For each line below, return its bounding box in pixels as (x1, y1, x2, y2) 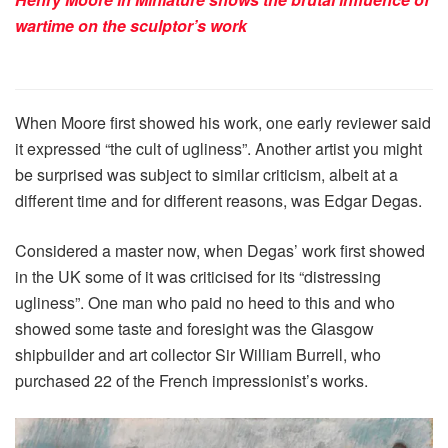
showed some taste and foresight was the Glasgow (15, 316, 374, 340)
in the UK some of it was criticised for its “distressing (15, 264, 381, 288)
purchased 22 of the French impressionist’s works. (15, 368, 368, 392)
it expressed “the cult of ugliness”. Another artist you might (15, 136, 422, 160)
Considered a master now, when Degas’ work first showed (15, 238, 425, 262)
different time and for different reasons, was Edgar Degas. (15, 188, 422, 212)
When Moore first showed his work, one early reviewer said (15, 110, 431, 134)
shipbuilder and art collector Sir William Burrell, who (15, 342, 381, 366)
